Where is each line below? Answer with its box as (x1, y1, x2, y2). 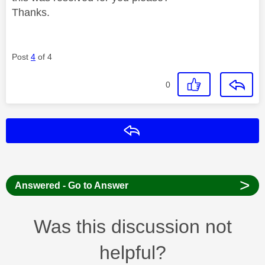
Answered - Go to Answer (14, 180, 128, 190)
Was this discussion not (33, 215, 232, 237)
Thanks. (12, 6, 50, 18)
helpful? (99, 241, 166, 263)
